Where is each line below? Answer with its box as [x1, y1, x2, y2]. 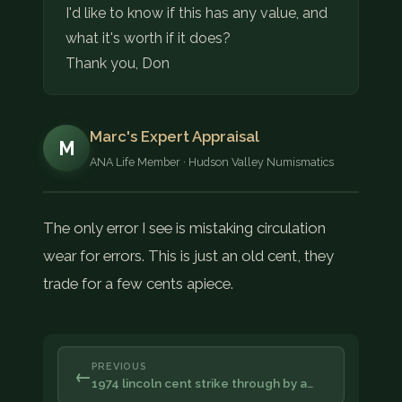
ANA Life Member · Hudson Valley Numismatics [90, 154, 334, 169]
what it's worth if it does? [66, 29, 231, 47]
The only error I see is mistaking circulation [43, 218, 326, 237]
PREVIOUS [91, 360, 147, 372]
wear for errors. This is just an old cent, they [43, 246, 334, 265]
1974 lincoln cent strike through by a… [91, 376, 313, 391]
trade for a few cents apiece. [43, 274, 233, 293]
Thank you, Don [66, 54, 170, 72]
